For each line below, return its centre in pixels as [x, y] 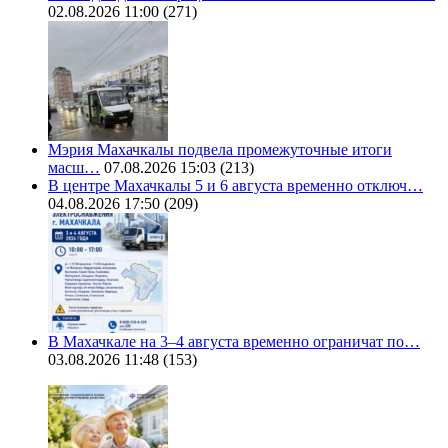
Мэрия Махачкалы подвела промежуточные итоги [220, 150]
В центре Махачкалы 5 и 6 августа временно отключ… [235, 186]
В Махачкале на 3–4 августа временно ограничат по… [234, 342]
